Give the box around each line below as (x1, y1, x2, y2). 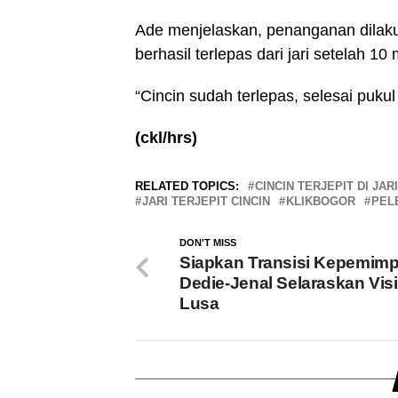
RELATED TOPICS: (135, 179, 239, 193)
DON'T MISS (179, 236, 236, 248)
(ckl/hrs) (135, 128, 197, 147)
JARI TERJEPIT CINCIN (142, 194, 270, 208)
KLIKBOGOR (286, 194, 355, 208)
